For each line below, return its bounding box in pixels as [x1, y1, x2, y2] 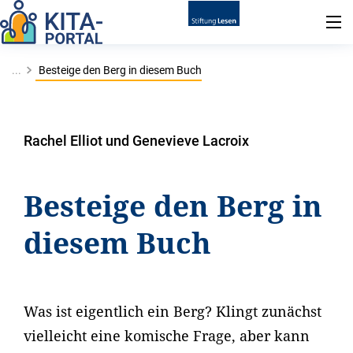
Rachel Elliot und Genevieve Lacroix [24, 132, 249, 149]
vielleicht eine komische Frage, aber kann [24, 326, 310, 345]
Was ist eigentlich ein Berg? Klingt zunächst [24, 302, 321, 321]
